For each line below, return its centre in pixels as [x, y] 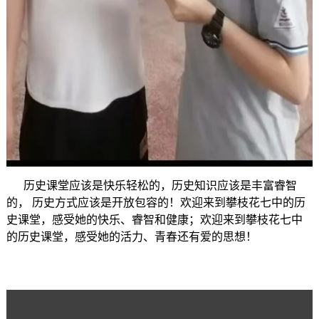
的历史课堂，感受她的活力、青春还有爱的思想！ [131, 237]
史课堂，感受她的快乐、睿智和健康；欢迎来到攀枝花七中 [154, 220]
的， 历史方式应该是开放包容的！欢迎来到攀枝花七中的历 [156, 203]
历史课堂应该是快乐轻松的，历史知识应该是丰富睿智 [151, 186]
